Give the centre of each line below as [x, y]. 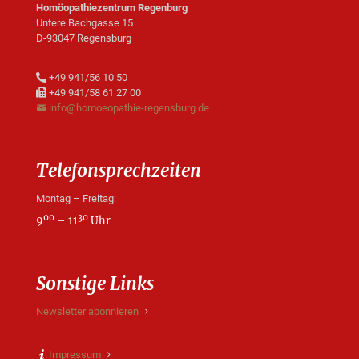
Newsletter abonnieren [87, 312]
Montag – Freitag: [76, 198]
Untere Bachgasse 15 [85, 22]
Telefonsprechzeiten [119, 170]
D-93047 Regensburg [84, 38]
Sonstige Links [95, 284]
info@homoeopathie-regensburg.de [129, 107]
